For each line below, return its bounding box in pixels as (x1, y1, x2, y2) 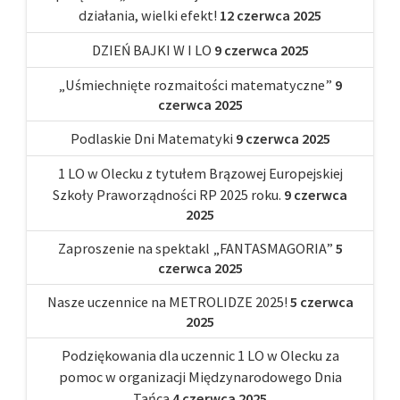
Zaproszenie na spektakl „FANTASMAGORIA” (57, 238, 333, 257)
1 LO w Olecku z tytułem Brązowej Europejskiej (57, 163, 343, 182)
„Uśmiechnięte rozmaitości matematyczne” (58, 75, 332, 94)
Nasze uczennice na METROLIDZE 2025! (46, 292, 287, 311)
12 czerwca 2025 (220, 5, 321, 24)
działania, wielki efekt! (79, 5, 217, 24)
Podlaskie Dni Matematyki (70, 129, 233, 147)
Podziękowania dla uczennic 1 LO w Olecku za (61, 346, 339, 364)
